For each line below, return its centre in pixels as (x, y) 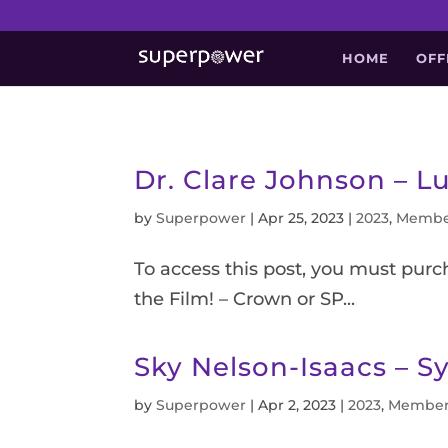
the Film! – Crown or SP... (245, 299)
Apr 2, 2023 (297, 405)
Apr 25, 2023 (301, 218)
